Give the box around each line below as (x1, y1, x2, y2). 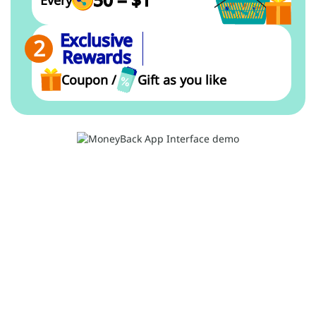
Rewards (61, 45, 131, 68)
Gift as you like (138, 71, 226, 88)
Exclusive (60, 28, 133, 51)
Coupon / (61, 71, 116, 88)
